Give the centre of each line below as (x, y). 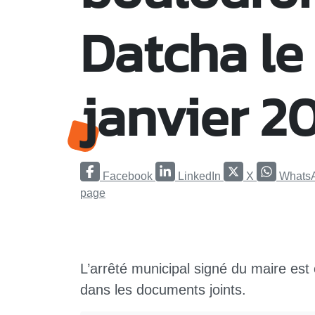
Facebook (128, 176)
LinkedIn (199, 176)
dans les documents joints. (163, 289)
